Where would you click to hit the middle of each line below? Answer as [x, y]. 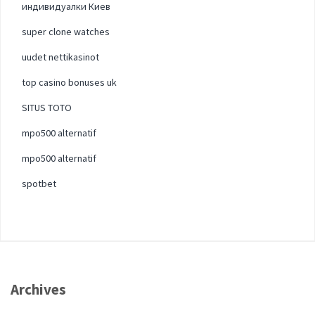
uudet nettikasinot [60, 57]
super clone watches [66, 31]
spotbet [39, 183]
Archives [38, 290]
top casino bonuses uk [69, 82]
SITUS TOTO [47, 107]
